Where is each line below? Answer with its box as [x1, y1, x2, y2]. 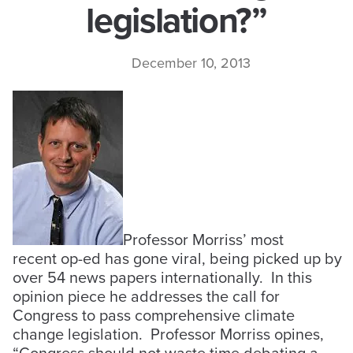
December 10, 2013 [131, 53, 251, 73]
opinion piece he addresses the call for [13, 284, 280, 308]
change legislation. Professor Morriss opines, [13, 322, 324, 346]
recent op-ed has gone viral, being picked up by [13, 247, 342, 270]
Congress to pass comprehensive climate [13, 303, 295, 327]
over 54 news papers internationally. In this [13, 266, 312, 289]
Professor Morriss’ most [123, 228, 284, 251]
